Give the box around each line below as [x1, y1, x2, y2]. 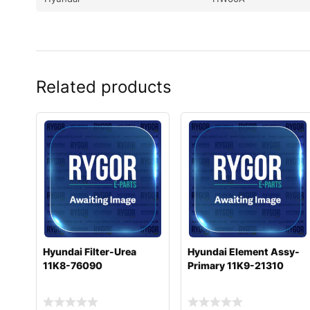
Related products [36, 76, 172, 97]
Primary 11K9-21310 [188, 259, 284, 272]
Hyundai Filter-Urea [43, 246, 136, 258]
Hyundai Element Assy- [188, 246, 300, 258]
